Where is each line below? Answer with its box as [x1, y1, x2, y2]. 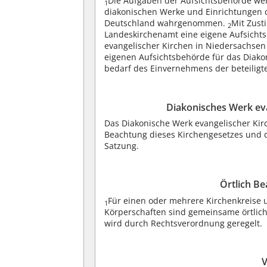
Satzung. [104, 140, 139, 152]
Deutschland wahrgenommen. [104, 17, 228, 29]
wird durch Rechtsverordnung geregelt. [104, 217, 263, 229]
